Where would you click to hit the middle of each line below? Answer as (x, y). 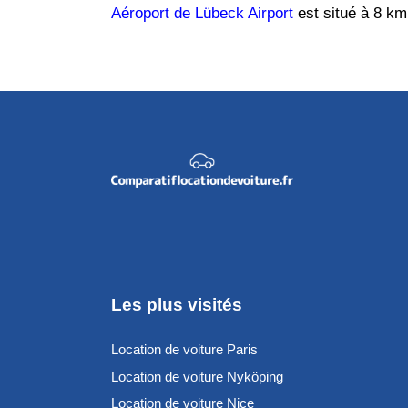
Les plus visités (177, 304)
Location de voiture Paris (184, 350)
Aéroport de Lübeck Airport (202, 14)
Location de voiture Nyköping (197, 376)
